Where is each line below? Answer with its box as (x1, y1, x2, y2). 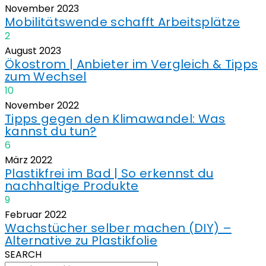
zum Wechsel (5, 68, 87, 85)
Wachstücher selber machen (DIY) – (5, 220, 232, 236)
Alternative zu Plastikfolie (5, 232, 157, 249)
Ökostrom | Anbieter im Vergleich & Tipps (5, 56, 258, 72)
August (5, 44, 37, 58)
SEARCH (5, 248, 42, 261)
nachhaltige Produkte (5, 178, 139, 194)
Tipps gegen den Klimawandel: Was (5, 110, 226, 127)
